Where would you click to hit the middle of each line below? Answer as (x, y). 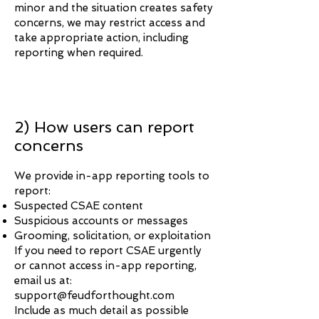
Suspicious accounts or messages (101, 221)
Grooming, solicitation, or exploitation (113, 236)
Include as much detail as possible (101, 310)
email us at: (43, 281)
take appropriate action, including (101, 38)
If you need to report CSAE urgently (108, 251)
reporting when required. (79, 53)
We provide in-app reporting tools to (112, 176)
